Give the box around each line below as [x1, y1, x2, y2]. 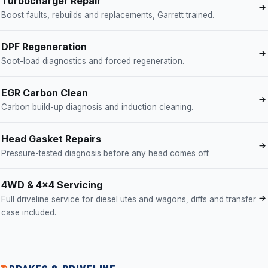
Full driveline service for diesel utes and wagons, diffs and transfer [1, 194, 256, 204]
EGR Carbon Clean [1, 87, 88, 99]
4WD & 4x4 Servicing [1, 179, 102, 191]
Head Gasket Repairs [1, 133, 101, 145]
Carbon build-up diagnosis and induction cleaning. [1, 102, 193, 112]
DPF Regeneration [1, 41, 87, 53]
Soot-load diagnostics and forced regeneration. [1, 56, 184, 66]
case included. [1, 208, 56, 217]
